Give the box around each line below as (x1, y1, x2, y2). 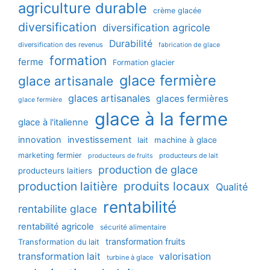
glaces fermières (156, 93, 228, 105)
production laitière (18, 179, 118, 194)
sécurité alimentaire (100, 223, 166, 232)
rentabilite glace (18, 202, 97, 216)
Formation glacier (113, 58, 175, 67)
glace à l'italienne (18, 117, 89, 128)
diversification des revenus (18, 40, 103, 49)
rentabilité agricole (18, 221, 94, 233)
